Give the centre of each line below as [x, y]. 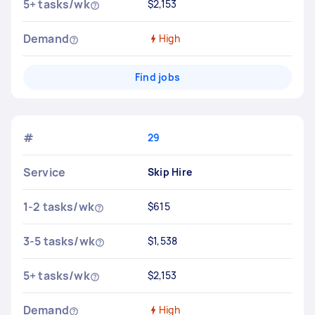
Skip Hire [170, 172]
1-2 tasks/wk [59, 207]
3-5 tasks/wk [59, 241]
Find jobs [157, 77]
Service [45, 172]
